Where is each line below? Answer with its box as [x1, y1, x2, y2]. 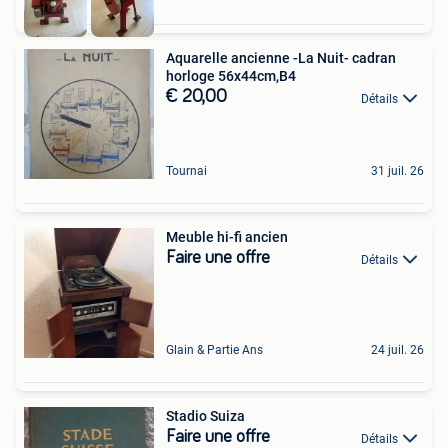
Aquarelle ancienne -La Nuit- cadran [166, 50, 396, 67]
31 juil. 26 [371, 164, 424, 179]
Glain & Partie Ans [166, 343, 263, 358]
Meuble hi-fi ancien [166, 229, 288, 246]
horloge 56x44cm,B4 [166, 68, 296, 85]
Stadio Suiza [166, 408, 245, 425]
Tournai [166, 164, 207, 179]
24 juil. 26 [371, 343, 424, 358]
